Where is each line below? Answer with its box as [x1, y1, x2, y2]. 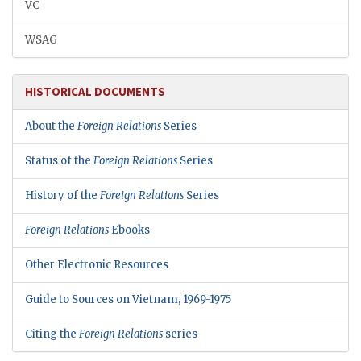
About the [25, 119, 77, 134]
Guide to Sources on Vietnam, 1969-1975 [25, 293, 231, 307]
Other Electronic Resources [25, 258, 168, 272]
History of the [25, 189, 100, 203]
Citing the [25, 327, 79, 342]
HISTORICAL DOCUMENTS [25, 84, 165, 100]
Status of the [25, 154, 93, 168]
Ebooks [109, 223, 150, 238]
